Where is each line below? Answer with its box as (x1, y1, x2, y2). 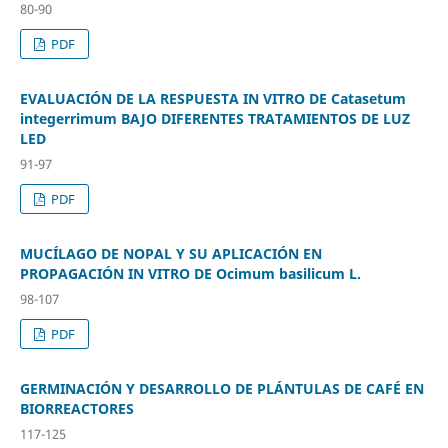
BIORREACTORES (19, 398, 134, 418)
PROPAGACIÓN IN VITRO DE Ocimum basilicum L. (19, 263, 361, 283)
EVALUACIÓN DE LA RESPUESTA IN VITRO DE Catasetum (19, 88, 406, 108)
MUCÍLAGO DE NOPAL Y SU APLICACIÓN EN (19, 243, 322, 263)
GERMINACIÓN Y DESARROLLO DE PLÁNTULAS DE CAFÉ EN (19, 378, 424, 398)
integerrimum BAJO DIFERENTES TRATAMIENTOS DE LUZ (19, 108, 410, 128)
